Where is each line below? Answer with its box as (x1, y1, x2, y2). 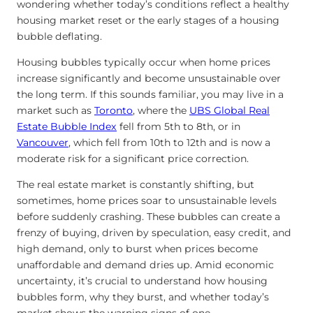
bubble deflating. (17, 29, 105, 43)
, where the (133, 103, 189, 117)
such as (55, 103, 94, 117)
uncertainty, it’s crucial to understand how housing (17, 274, 268, 287)
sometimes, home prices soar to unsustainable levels (17, 194, 277, 207)
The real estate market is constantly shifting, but (17, 177, 254, 191)
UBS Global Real (189, 103, 270, 117)
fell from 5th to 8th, (117, 119, 215, 133)
